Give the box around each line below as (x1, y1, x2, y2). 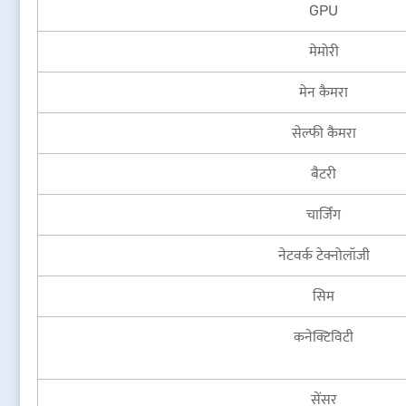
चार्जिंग (306, 206, 341, 223)
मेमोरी (308, 43, 339, 60)
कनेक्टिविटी (294, 328, 353, 345)
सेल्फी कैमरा (291, 124, 356, 141)
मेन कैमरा (299, 83, 348, 101)
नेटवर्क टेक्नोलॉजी (277, 246, 370, 264)
